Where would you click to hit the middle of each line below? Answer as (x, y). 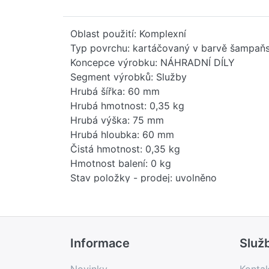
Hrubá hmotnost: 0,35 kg (127, 105)
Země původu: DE (111, 206)
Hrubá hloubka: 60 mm (122, 134)
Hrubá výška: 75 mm (117, 120)
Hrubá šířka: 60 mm (115, 91)
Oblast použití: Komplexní (128, 33)
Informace (100, 243)
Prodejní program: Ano (122, 235)
